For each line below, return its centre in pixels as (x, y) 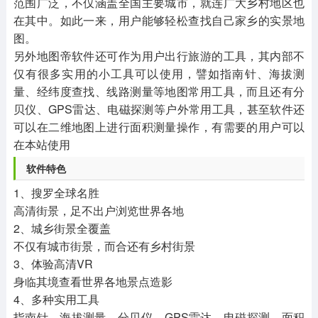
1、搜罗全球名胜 (56, 193)
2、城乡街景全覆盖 (62, 229)
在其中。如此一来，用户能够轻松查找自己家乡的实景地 (159, 21)
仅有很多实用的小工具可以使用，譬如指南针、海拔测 (159, 74)
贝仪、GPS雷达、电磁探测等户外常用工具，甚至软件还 (159, 109)
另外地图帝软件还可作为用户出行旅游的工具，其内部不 (159, 56)
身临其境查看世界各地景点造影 (93, 282)
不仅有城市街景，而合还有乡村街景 (104, 246)
